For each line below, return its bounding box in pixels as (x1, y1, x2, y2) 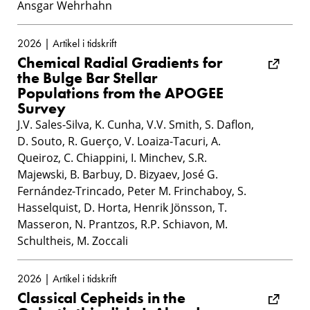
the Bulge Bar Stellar (17, 67, 157, 88)
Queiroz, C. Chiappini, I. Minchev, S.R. (17, 149, 207, 165)
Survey (17, 98, 66, 118)
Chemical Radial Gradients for (17, 52, 222, 73)
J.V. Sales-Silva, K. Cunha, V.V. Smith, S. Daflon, (17, 116, 254, 132)
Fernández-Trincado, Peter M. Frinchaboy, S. (17, 183, 246, 199)
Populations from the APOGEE (17, 82, 224, 103)
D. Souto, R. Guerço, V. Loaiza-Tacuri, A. (17, 133, 221, 149)
